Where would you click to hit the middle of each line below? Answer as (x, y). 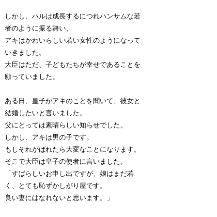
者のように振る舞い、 (39, 28)
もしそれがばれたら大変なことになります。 (73, 149)
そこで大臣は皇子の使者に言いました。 (66, 161)
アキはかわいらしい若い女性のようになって (73, 40)
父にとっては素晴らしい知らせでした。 (66, 125)
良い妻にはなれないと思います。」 (59, 198)
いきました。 (25, 52)
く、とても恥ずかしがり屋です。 (56, 186)
